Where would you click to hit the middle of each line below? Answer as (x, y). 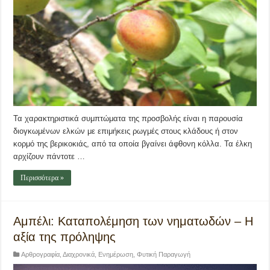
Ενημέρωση (116, 255)
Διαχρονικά (79, 255)
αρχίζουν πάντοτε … (49, 157)
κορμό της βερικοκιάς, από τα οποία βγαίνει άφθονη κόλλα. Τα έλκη (133, 144)
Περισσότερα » (42, 178)
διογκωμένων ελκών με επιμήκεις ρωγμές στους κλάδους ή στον (126, 131)
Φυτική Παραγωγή (164, 255)
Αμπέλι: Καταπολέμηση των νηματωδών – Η (133, 221)
